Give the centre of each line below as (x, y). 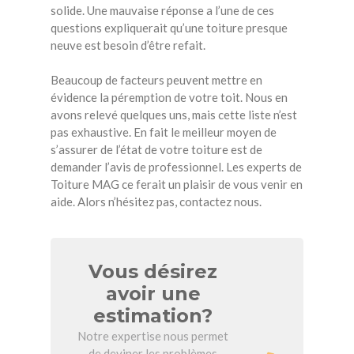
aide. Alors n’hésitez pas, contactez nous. (156, 202)
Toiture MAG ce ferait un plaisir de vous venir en (177, 185)
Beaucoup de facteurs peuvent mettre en (156, 80)
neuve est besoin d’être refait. (128, 45)
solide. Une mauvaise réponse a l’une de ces (162, 10)
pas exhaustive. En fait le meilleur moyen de (164, 132)
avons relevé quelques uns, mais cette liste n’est (174, 115)
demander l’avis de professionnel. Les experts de (176, 167)
